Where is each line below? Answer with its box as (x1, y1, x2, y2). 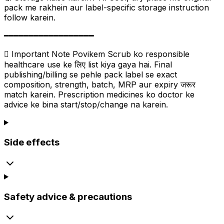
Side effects (4, 136, 59, 148)
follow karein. (4, 12, 55, 22)
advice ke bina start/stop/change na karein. (4, 99, 168, 109)
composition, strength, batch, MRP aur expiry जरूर (4, 79, 195, 89)
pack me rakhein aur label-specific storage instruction (4, 2, 209, 12)
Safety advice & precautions (4, 190, 132, 202)
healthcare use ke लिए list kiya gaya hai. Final (4, 59, 172, 69)
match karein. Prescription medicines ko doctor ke (4, 89, 194, 99)
